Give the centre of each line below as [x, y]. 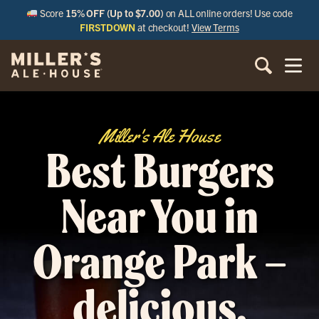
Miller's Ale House [159, 136]
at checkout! [164, 27]
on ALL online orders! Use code [228, 13]
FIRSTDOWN [108, 27]
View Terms [215, 27]
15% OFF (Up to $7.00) [114, 13]
